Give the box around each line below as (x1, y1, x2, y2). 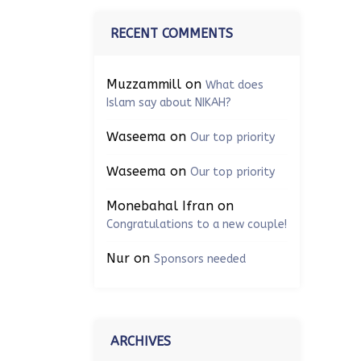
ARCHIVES (110, 334, 171, 349)
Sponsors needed (154, 252, 246, 266)
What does (205, 78, 263, 92)
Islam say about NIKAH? (106, 96, 231, 110)
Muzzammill (106, 77, 181, 92)
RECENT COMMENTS (110, 26, 233, 41)
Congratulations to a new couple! (106, 218, 287, 231)
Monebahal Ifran (106, 198, 214, 214)
